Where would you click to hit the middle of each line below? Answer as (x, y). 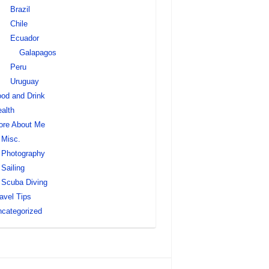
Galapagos (38, 53)
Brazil (20, 9)
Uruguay (24, 81)
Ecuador (24, 38)
